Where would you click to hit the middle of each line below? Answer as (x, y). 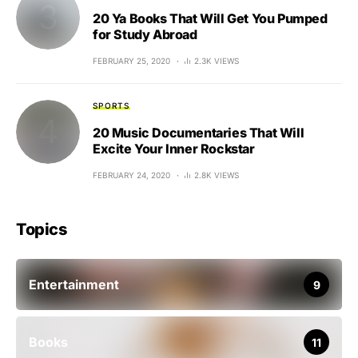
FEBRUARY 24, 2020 (131, 175)
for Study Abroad (145, 34)
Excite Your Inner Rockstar (174, 149)
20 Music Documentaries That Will (199, 133)
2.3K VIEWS (217, 61)
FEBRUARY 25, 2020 (131, 61)
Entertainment (74, 284)
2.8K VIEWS (217, 175)
